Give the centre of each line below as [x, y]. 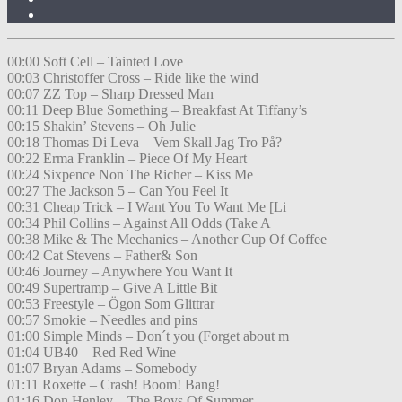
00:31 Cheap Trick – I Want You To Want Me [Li [147, 207]
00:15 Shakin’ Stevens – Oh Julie [101, 127]
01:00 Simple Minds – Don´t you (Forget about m [148, 336]
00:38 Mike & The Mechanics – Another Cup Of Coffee [167, 240]
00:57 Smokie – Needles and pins [102, 320]
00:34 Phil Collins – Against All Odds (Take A [139, 223]
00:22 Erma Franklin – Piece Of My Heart [127, 159]
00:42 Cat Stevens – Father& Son [102, 256]
